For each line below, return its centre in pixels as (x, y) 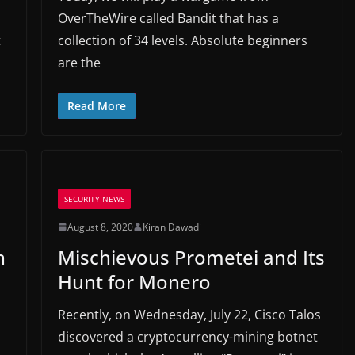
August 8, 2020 (100, 227)
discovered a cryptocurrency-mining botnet (187, 336)
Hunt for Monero (134, 281)
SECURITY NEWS (94, 198)
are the (79, 62)
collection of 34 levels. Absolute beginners (182, 40)
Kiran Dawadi (172, 227)
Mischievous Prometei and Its (191, 257)
